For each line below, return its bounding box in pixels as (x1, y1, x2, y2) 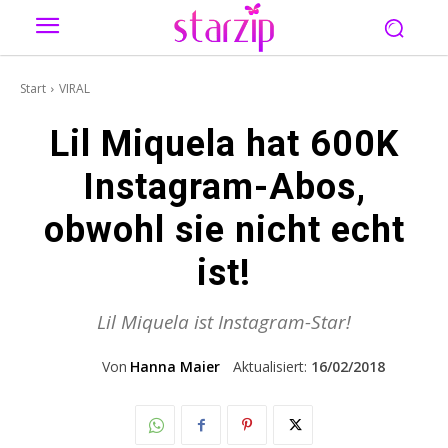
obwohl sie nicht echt (43, 209, 405, 251)
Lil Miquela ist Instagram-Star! (97, 309, 351, 335)
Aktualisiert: (232, 357, 307, 377)
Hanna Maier (129, 357, 220, 376)
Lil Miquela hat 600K (49, 123, 399, 165)
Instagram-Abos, (82, 166, 366, 208)
